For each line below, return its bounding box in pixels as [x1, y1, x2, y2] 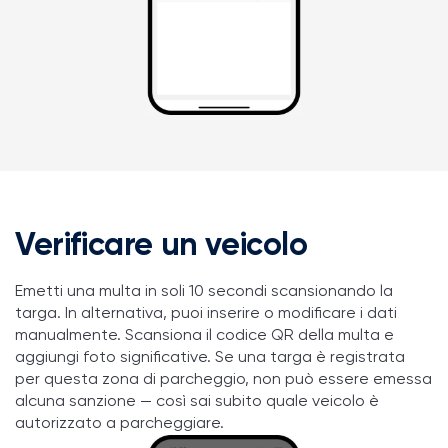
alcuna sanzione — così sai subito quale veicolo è [15, 394, 379, 411]
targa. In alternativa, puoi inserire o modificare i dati [15, 306, 397, 323]
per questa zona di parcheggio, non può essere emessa [15, 372, 432, 389]
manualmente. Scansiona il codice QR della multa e [15, 328, 394, 345]
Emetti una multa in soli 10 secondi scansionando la [15, 284, 393, 301]
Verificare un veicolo [15, 230, 308, 263]
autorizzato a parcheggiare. [15, 416, 224, 433]
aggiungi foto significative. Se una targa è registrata [15, 350, 405, 367]
